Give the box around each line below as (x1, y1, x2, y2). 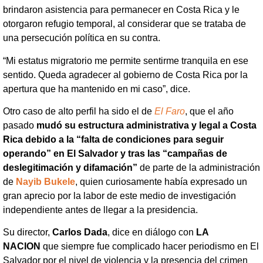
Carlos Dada (52, 227, 107, 238)
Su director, (3, 227, 52, 238)
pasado (3, 120, 36, 130)
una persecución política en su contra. (3, 33, 160, 43)
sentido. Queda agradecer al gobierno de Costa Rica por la (3, 69, 248, 80)
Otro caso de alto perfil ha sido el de (3, 106, 154, 116)
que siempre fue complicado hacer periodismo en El (41, 241, 259, 252)
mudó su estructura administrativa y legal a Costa (36, 120, 257, 130)
